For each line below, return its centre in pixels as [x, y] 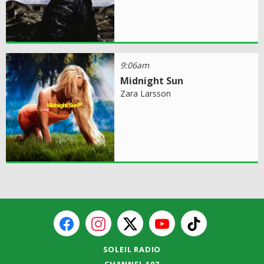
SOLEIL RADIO [132, 249]
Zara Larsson [146, 93]
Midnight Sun [152, 80]
